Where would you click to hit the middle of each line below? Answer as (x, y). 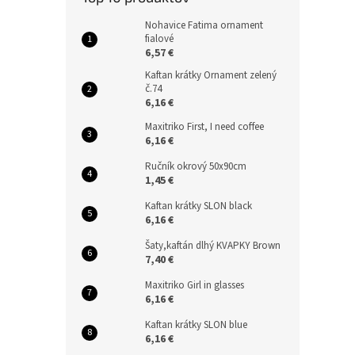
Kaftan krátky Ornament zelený (211, 75)
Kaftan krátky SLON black (198, 206)
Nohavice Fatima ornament (204, 25)
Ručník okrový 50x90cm (196, 166)
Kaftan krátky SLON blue (196, 324)
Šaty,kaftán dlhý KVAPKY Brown (213, 245)
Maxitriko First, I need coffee (204, 126)
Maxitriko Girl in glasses (195, 285)
